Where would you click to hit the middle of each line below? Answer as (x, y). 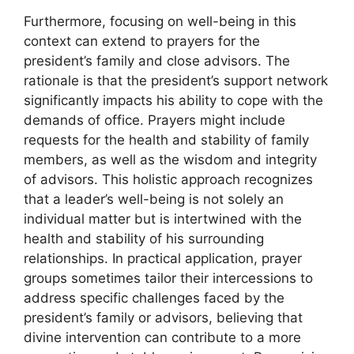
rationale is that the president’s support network (176, 80)
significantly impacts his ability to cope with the (173, 100)
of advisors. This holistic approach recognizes (168, 179)
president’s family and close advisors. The (157, 60)
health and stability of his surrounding (144, 238)
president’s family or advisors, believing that (163, 317)
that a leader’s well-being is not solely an (154, 199)
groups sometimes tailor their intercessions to (168, 278)
